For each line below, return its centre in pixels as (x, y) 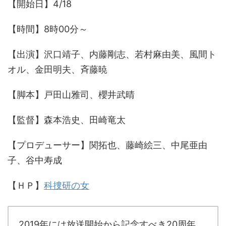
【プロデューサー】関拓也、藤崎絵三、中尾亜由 (107, 145)
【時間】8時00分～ (48, 29)
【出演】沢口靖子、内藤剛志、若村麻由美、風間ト (112, 54)
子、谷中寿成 (35, 160)
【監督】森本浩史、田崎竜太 (67, 120)
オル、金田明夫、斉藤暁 (58, 70)
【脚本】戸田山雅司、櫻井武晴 (71, 95)
